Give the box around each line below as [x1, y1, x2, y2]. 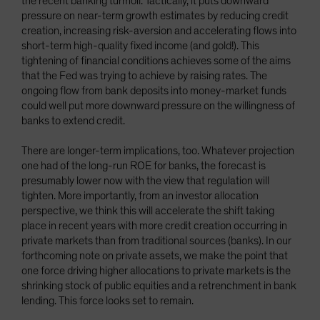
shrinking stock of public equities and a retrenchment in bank [21, 280, 296, 291]
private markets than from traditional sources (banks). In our [21, 235, 291, 246]
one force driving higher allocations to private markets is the [21, 265, 291, 276]
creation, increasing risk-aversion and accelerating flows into [21, 25, 296, 36]
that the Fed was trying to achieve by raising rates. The [21, 70, 267, 81]
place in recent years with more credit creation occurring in [21, 220, 287, 231]
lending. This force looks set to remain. [21, 295, 196, 306]
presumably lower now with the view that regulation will [21, 175, 269, 186]
